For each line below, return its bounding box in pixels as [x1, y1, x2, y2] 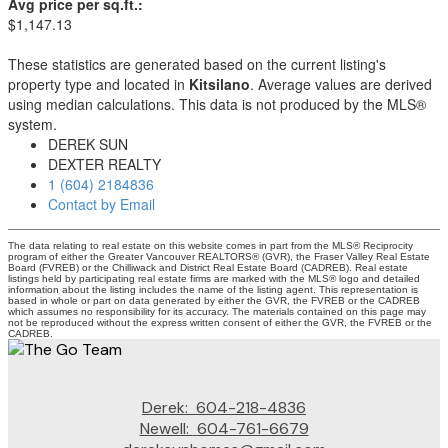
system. [8, 114, 57, 134]
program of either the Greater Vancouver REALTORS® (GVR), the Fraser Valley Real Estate [8, 251, 430, 262]
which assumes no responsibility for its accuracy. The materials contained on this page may [8, 306, 426, 317]
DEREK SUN [48, 134, 128, 154]
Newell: [139, 418, 193, 439]
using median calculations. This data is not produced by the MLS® [8, 94, 426, 114]
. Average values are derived [250, 74, 432, 94]
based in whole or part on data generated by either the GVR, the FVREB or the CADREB [8, 295, 420, 306]
